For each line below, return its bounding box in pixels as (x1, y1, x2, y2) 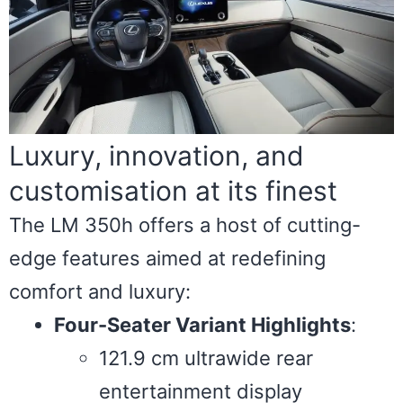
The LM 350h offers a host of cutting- (9, 212, 361, 237)
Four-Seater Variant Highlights (54, 312, 351, 336)
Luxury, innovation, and (9, 139, 304, 172)
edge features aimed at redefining (9, 246, 326, 270)
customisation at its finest (9, 174, 337, 207)
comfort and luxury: (9, 279, 191, 303)
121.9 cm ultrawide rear (99, 345, 313, 370)
